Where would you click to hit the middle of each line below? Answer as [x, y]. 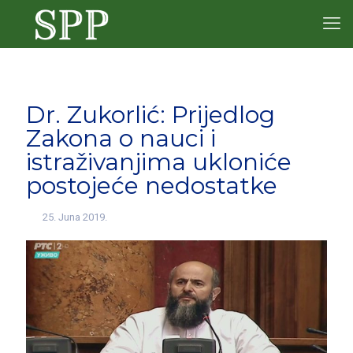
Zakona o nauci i [121, 138]
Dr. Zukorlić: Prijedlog [150, 115]
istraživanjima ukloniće [159, 162]
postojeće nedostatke [152, 186]
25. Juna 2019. [75, 217]
